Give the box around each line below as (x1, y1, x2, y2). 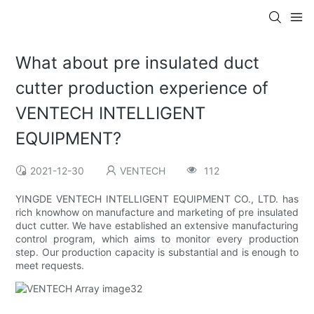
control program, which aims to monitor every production (15, 233, 299, 245)
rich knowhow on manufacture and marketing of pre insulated (15, 206, 299, 219)
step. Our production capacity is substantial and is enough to (15, 246, 299, 259)
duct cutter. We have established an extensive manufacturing (15, 219, 299, 232)
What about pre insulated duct (15, 53, 260, 74)
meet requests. (15, 259, 85, 272)
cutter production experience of (15, 78, 269, 99)
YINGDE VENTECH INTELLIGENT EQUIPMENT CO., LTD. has (15, 193, 299, 205)
